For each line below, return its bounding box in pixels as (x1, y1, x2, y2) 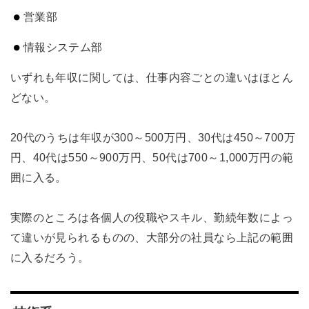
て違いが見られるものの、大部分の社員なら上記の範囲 (10, 231, 294, 244)
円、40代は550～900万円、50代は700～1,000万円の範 (10, 151, 294, 164)
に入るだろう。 (10, 251, 90, 264)
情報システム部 (23, 40, 103, 53)
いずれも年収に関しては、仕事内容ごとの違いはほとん (10, 71, 294, 84)
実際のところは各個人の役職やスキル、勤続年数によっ (10, 211, 294, 224)
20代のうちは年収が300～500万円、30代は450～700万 (10, 131, 296, 144)
